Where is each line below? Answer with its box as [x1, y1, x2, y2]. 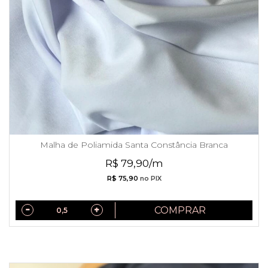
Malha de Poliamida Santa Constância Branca [40, 139, 228, 150]
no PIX [138, 174, 162, 182]
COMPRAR [154, 204, 206, 216]
